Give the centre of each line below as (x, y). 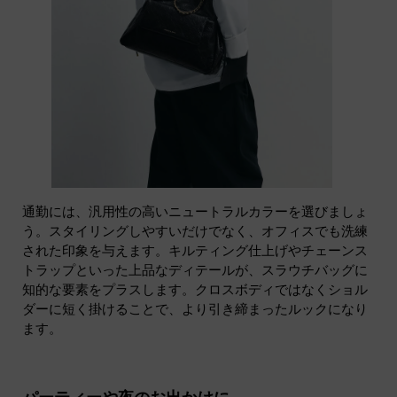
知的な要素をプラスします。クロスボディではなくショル (195, 289)
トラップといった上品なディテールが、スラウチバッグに (195, 270)
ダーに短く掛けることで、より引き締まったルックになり (195, 309)
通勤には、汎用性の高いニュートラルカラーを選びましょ (195, 211)
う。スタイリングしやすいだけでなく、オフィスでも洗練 (195, 231)
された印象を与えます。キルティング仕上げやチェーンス (195, 250)
